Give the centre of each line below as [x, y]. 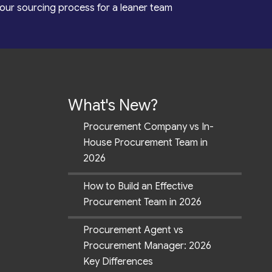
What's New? [113, 105]
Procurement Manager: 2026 [147, 246]
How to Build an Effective [138, 186]
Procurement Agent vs [133, 230]
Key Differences [118, 261]
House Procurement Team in [145, 142]
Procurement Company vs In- [148, 127]
